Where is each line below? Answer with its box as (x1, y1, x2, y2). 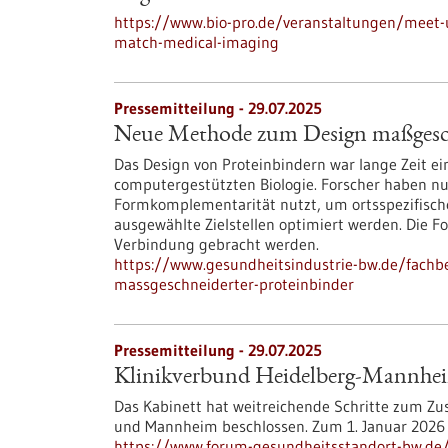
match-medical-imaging (114, 32, 279, 52)
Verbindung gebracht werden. (114, 234, 319, 254)
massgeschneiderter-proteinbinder (114, 274, 354, 294)
